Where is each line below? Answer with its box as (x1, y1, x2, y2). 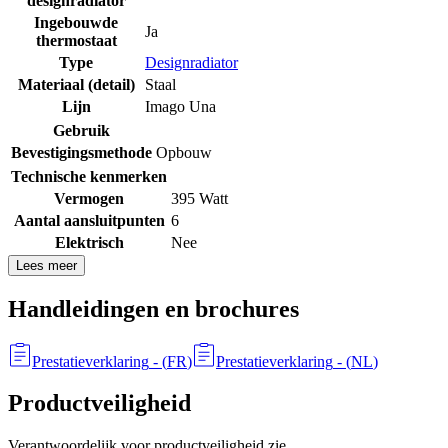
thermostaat (35, 31, 117, 49)
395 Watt (171, 189, 228, 207)
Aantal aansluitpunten (13, 211, 165, 229)
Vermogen (54, 189, 124, 207)
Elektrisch (54, 233, 124, 251)
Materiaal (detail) (17, 75, 135, 93)
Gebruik (53, 121, 110, 139)
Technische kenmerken (11, 167, 167, 185)
